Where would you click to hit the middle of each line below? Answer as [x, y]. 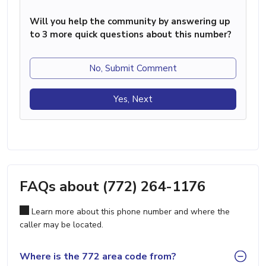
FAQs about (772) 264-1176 [113, 187]
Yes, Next [133, 99]
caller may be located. [61, 225]
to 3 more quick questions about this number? [131, 35]
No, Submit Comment [133, 69]
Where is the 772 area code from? [98, 256]
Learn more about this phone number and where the [129, 212]
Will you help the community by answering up [130, 22]
